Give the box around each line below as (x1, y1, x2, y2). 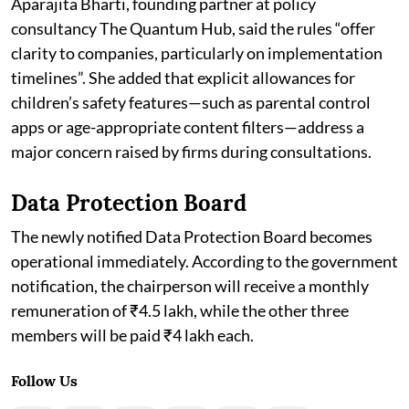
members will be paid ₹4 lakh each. (11, 324, 254, 345)
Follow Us (11, 371, 78, 390)
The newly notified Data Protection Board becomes (11, 225, 372, 246)
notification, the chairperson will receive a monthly (11, 275, 369, 296)
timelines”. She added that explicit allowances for (11, 67, 355, 88)
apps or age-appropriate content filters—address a (11, 116, 364, 137)
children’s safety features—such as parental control (11, 91, 371, 112)
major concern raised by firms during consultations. (11, 141, 372, 162)
